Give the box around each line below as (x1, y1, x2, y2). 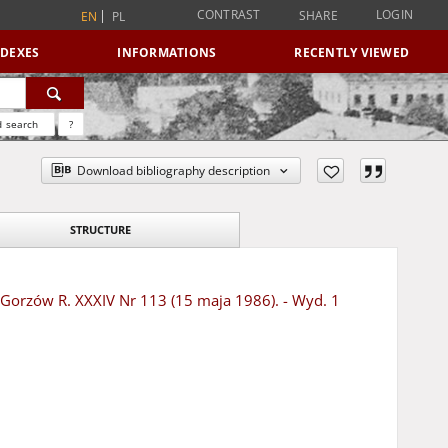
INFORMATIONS (117, 44, 217, 61)
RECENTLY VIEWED (294, 44, 409, 61)
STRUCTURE (69, 222, 131, 237)
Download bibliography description (77, 162, 271, 179)
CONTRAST (196, 6, 261, 23)
